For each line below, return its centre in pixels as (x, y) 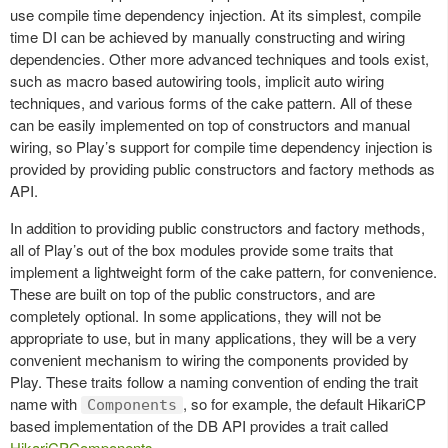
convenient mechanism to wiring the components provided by (209, 359)
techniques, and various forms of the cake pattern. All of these (211, 102)
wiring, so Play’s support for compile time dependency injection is (221, 146)
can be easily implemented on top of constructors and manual (210, 124)
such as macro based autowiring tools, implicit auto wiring (197, 80)
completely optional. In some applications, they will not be (195, 315)
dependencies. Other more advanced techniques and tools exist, (219, 58)
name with (45, 403)
